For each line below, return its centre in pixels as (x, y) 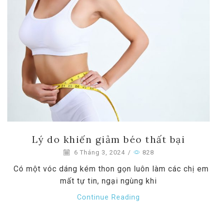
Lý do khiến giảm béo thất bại (108, 139)
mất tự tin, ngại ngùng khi (108, 181)
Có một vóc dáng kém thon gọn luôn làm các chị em (108, 169)
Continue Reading (108, 197)
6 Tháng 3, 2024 (98, 153)
